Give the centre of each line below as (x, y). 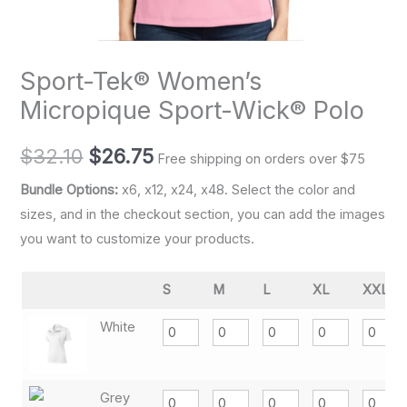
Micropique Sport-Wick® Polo (193, 111)
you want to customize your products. (138, 239)
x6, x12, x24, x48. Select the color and (239, 190)
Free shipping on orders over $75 (262, 159)
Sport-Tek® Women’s (141, 82)
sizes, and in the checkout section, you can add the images (203, 215)
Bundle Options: (71, 190)
